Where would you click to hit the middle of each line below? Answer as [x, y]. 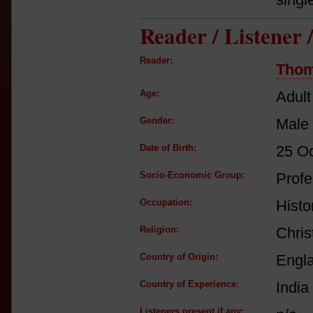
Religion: [159, 230]
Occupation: [166, 202]
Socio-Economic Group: [192, 175]
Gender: [157, 121]
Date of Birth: [168, 148]
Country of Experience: [189, 284]
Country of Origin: [179, 257]
